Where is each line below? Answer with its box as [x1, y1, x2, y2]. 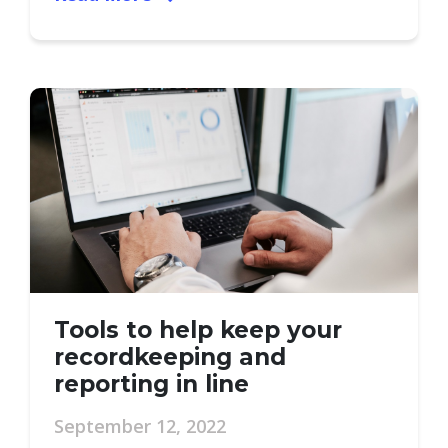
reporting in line [54, 370, 249, 398]
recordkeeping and [54, 343, 286, 371]
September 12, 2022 [54, 414, 226, 438]
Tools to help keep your [54, 316, 342, 344]
